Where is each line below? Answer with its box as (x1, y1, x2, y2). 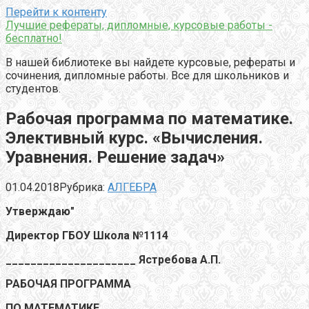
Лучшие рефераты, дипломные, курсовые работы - (6, 19, 272, 32)
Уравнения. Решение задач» (6, 147, 225, 167)
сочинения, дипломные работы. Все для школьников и (6, 69, 289, 82)
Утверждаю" (6, 204, 74, 218)
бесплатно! (6, 32, 62, 45)
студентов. (6, 82, 61, 95)
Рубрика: (59, 180, 105, 194)
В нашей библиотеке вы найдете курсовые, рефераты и (6, 56, 295, 69)
